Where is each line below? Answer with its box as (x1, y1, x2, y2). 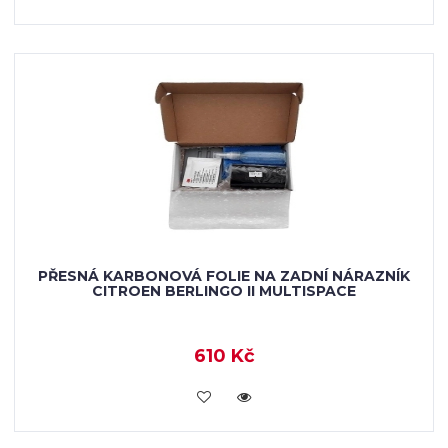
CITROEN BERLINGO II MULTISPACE (92, 282, 356, 300)
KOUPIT (195, 386, 253, 404)
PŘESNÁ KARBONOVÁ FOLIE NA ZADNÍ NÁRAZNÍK (38, 267, 410, 285)
